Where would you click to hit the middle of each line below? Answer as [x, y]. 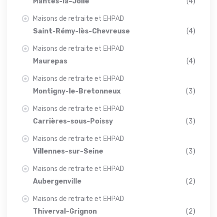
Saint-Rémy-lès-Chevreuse [81, 31]
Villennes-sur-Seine [68, 151]
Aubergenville [57, 181]
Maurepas [50, 61]
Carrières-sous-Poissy [73, 121]
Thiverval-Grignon [65, 211]
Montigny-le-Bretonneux [77, 91]
